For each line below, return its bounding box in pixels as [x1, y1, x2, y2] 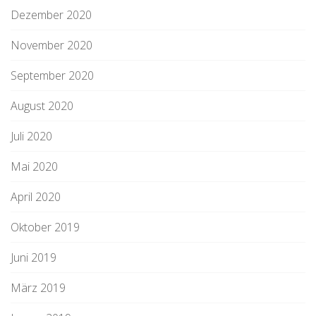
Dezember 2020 [11, 7, 92, 23]
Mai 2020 [11, 159, 58, 174]
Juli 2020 [11, 128, 52, 144]
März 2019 [11, 280, 66, 296]
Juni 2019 [11, 250, 56, 265]
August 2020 [11, 98, 73, 114]
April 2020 [11, 189, 61, 205]
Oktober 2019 [11, 219, 80, 235]
